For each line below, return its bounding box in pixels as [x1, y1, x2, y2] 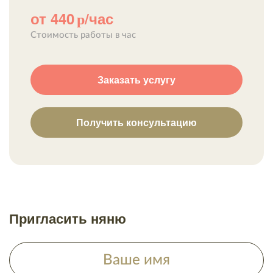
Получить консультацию [76, 115, 197, 129]
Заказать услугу [97, 72, 175, 87]
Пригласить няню [9, 208, 126, 228]
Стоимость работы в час [30, 30, 136, 40]
